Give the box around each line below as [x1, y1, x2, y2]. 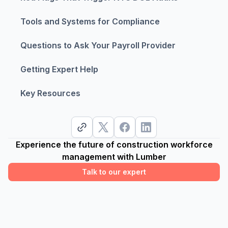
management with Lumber [62, 151, 166, 162]
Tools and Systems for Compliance [20, 16, 160, 26]
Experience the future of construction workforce [15, 139, 213, 150]
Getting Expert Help [20, 64, 98, 74]
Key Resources [20, 88, 80, 98]
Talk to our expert [82, 167, 146, 176]
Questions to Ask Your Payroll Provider [20, 40, 176, 50]
